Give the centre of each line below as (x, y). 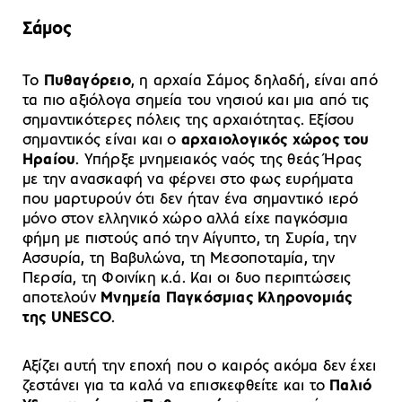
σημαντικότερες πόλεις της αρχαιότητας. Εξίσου (188, 120)
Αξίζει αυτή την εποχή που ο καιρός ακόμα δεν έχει (200, 366)
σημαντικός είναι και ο (102, 140)
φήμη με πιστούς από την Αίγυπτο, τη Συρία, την (190, 239)
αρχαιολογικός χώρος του (275, 140)
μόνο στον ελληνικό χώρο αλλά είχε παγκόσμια (186, 219)
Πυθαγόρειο (87, 81)
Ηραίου (49, 160)
